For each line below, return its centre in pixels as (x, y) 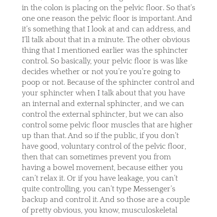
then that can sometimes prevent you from (96, 157)
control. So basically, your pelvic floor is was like (104, 61)
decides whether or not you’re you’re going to (101, 71)
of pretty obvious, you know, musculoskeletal (99, 210)
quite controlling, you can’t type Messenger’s (98, 189)
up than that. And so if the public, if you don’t (100, 135)
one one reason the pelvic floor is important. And (107, 18)
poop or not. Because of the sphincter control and (108, 82)
